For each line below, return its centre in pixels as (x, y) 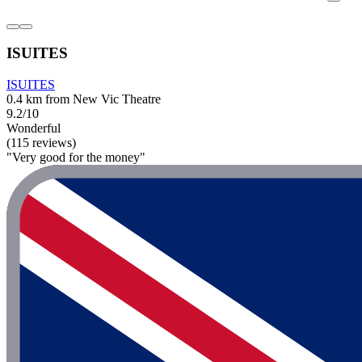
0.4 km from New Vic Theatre (84, 99)
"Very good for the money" (76, 158)
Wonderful (34, 128)
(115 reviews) (41, 143)
